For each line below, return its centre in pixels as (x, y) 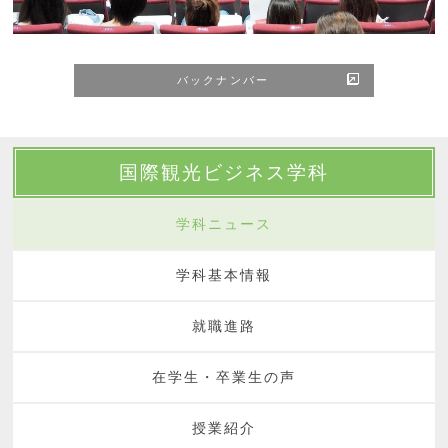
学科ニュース (224, 224)
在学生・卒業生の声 (224, 377)
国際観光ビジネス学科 (224, 172)
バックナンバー (223, 80)
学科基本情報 (224, 275)
